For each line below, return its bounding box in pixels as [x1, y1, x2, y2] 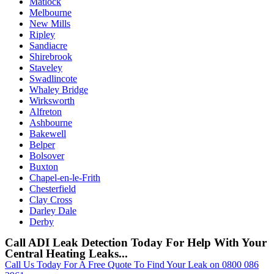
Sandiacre [29, 40, 67, 51]
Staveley [29, 62, 62, 73]
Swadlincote [29, 73, 77, 84]
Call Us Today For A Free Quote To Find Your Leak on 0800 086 [5, 259, 259, 270]
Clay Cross [29, 194, 72, 205]
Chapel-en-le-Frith [29, 172, 100, 183]
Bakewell [29, 128, 66, 139]
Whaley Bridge [29, 84, 88, 95]
